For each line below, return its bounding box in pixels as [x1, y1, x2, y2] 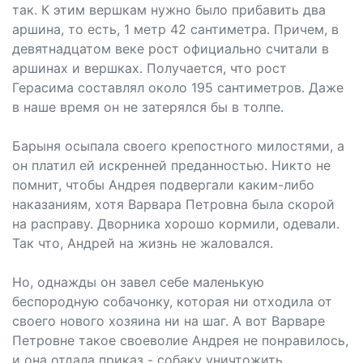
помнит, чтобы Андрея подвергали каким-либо [12, 177, 314, 193]
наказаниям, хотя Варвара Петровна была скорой [12, 196, 335, 212]
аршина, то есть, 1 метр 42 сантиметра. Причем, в [12, 21, 339, 37]
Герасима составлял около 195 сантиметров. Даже [12, 79, 344, 96]
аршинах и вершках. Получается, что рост [12, 60, 287, 76]
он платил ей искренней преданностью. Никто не [12, 157, 331, 173]
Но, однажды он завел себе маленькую [12, 274, 264, 290]
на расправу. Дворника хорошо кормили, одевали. [12, 216, 340, 232]
